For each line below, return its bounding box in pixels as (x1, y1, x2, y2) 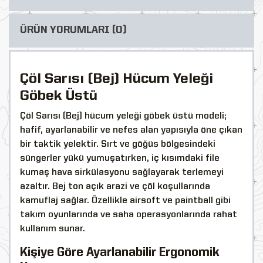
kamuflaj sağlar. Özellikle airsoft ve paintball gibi (20, 195, 231, 205)
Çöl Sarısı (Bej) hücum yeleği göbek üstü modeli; (20, 111, 227, 121)
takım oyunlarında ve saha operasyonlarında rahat (20, 210, 237, 220)
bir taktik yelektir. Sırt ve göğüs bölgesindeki (20, 139, 215, 149)
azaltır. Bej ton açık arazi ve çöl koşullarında (20, 181, 210, 191)
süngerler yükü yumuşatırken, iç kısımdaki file (20, 153, 220, 163)
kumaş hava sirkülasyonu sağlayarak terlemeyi (20, 167, 224, 177)
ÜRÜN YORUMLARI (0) (20, 25, 127, 35)
